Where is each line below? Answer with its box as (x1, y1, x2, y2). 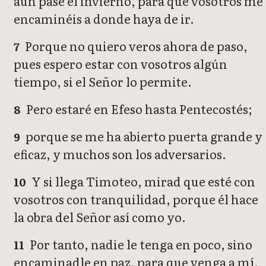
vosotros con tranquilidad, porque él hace (14, 190, 258, 208)
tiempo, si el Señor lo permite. (14, 72, 192, 91)
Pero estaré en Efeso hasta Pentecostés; (24, 100, 253, 118)
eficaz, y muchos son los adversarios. (14, 145, 226, 163)
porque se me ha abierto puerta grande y (23, 127, 263, 145)
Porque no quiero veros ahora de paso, (23, 37, 248, 55)
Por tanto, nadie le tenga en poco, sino (27, 235, 253, 254)
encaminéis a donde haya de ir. (14, 9, 194, 28)
